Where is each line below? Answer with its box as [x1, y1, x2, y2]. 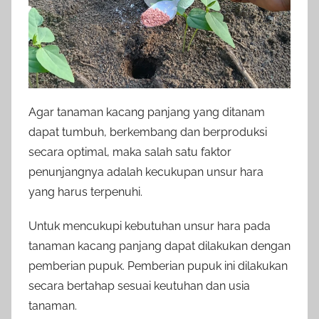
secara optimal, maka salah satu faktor [28, 145, 231, 159]
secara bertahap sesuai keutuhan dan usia [28, 278, 250, 293]
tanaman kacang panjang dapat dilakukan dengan [28, 239, 291, 253]
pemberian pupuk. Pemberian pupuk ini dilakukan [28, 258, 288, 273]
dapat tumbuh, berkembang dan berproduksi [28, 125, 267, 139]
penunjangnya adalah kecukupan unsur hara [28, 164, 263, 179]
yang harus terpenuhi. [28, 184, 142, 199]
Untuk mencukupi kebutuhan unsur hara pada [28, 219, 271, 233]
